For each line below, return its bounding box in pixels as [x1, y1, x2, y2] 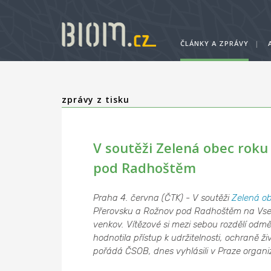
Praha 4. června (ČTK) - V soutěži [93, 192, 232, 203]
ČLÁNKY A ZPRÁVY [180, 39, 249, 48]
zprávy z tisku [62, 94, 129, 105]
